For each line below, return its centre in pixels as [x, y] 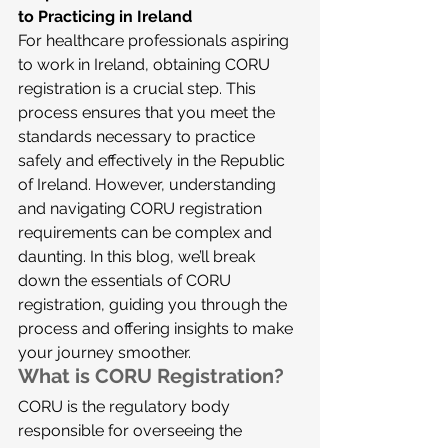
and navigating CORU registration [142, 208]
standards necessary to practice [138, 136]
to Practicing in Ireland [105, 16]
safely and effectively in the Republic [153, 160]
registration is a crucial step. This [139, 88]
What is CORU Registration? [151, 376]
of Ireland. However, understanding [149, 184]
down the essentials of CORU [126, 280]
